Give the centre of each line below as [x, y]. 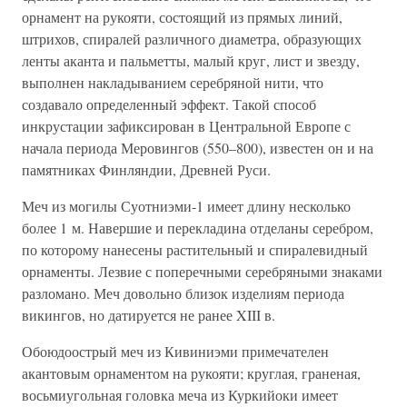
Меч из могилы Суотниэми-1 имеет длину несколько [186, 206]
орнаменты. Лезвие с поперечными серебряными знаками [202, 271]
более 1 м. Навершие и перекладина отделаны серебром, [198, 228]
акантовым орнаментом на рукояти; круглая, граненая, [191, 373]
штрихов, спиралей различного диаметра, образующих [192, 39]
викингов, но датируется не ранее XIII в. [149, 315]
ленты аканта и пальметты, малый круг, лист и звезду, [191, 60]
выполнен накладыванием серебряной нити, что [173, 82]
